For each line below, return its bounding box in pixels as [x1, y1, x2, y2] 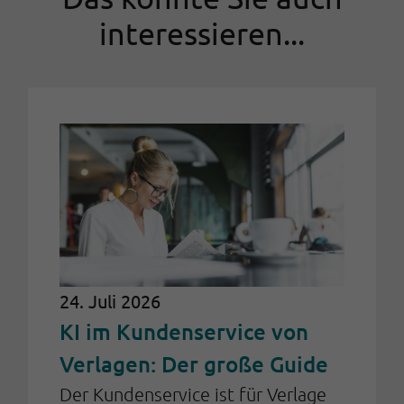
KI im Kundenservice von [60, 317, 308, 345]
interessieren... [99, 15, 305, 52]
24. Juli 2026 [60, 289, 161, 312]
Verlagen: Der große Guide [60, 349, 328, 378]
